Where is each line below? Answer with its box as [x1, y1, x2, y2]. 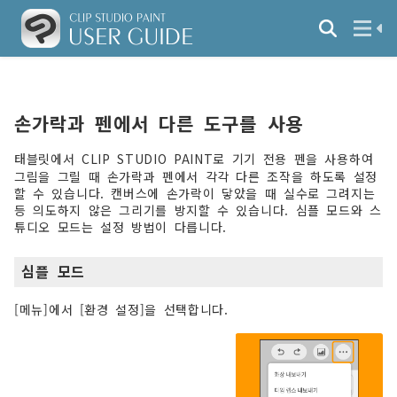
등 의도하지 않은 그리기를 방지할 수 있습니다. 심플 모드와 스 [14, 201, 382, 220]
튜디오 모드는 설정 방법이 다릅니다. [14, 218, 228, 237]
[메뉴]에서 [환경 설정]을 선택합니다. [14, 300, 229, 319]
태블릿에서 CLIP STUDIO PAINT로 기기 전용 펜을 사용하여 [14, 150, 374, 168]
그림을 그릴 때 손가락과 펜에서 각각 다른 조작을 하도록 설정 [14, 167, 378, 186]
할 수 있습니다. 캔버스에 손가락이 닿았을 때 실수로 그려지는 [14, 184, 376, 203]
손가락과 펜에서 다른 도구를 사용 [14, 110, 303, 137]
